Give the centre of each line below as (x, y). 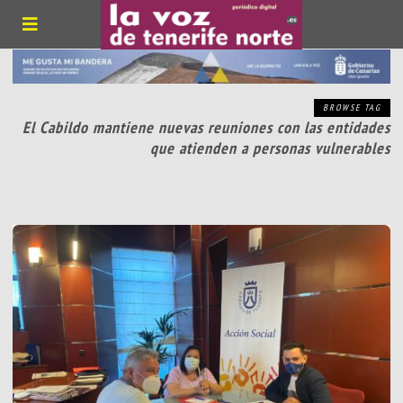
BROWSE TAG (352, 108)
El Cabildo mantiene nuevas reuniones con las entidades (206, 128)
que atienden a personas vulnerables (270, 148)
